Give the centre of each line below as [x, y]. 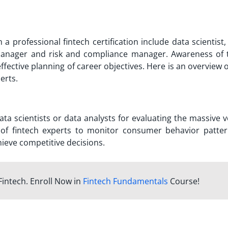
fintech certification [101, 41]
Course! [183, 181]
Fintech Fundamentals [125, 181]
